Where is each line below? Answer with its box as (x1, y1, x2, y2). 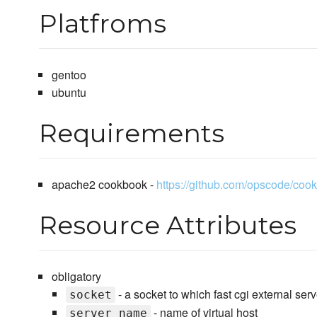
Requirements (39, 117, 224, 149)
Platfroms (39, 8, 166, 40)
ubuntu (51, 84, 86, 101)
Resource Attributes (39, 209, 296, 241)
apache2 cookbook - (51, 176, 156, 193)
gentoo (51, 67, 86, 83)
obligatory (51, 268, 101, 285)
